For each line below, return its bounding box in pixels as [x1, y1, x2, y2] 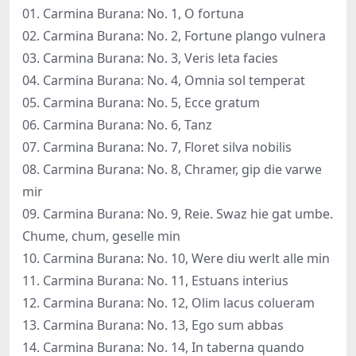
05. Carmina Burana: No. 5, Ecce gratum [22, 93, 260, 111]
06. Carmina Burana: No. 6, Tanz [22, 115, 212, 133]
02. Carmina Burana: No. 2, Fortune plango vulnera [22, 26, 326, 44]
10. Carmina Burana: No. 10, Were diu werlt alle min [22, 249, 330, 267]
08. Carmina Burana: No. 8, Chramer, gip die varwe [22, 160, 322, 178]
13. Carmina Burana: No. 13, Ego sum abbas [22, 315, 284, 334]
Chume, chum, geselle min [22, 226, 180, 245]
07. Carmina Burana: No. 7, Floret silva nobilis [22, 137, 292, 156]
